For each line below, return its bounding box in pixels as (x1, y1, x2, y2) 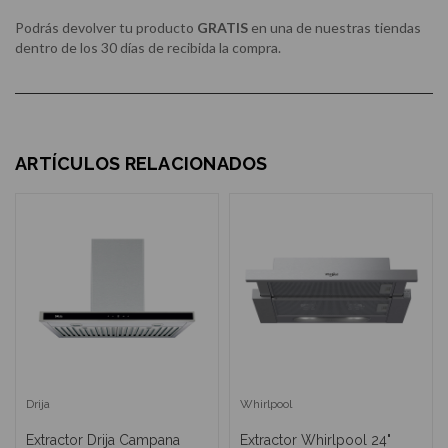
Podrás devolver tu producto (15, 19, 197, 37)
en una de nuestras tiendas (248, 19, 421, 37)
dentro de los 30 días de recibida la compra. (15, 39, 284, 57)
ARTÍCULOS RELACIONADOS (15, 153, 268, 175)
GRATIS (197, 19, 248, 37)
